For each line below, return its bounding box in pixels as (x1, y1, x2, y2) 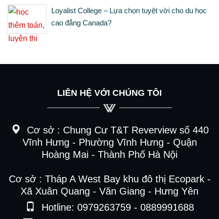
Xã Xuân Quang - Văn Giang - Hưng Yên (21, 186, 198, 197)
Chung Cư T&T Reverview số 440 (63, 125, 209, 135)
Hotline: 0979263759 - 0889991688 (38, 202, 194, 213)
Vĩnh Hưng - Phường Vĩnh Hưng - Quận (22, 137, 197, 148)
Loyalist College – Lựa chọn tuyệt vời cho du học (51, 6, 207, 15)
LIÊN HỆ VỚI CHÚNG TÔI (57, 88, 162, 98)
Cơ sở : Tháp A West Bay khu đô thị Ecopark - (8, 174, 211, 184)
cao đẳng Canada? (51, 19, 111, 27)
